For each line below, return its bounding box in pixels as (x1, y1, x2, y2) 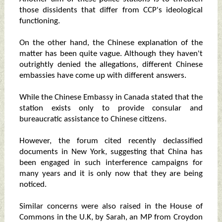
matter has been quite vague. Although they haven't (19, 50, 203, 58)
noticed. (19, 180, 47, 189)
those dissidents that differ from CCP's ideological (19, 6, 203, 15)
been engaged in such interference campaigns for (19, 159, 203, 167)
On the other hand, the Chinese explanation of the (19, 39, 203, 48)
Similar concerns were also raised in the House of (19, 202, 203, 211)
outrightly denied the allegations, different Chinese (19, 60, 203, 69)
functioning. (19, 17, 60, 26)
